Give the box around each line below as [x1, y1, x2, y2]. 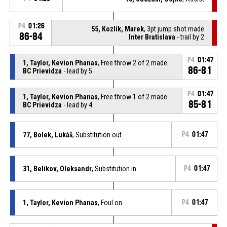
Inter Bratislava [129, 32, 176, 41]
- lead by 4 [61, 100, 92, 109]
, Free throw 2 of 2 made [97, 58, 167, 67]
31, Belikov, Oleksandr [22, 164, 92, 173]
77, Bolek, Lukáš [22, 130, 72, 139]
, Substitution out [72, 130, 122, 139]
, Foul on [97, 198, 122, 207]
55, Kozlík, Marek [91, 24, 144, 33]
